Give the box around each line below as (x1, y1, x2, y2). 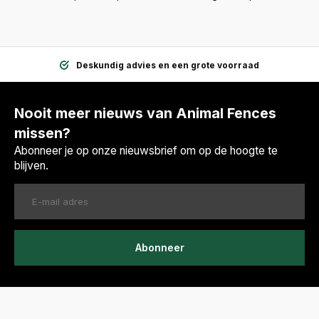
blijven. (14, 158, 48, 172)
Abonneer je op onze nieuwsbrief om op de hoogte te (14, 143, 278, 157)
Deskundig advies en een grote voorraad (76, 59, 259, 70)
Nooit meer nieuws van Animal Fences (14, 104, 276, 122)
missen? (14, 124, 70, 142)
